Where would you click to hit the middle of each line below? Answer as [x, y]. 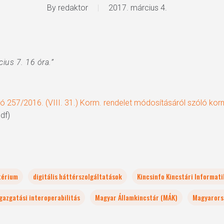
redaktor [73, 8]
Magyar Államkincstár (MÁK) [136, 197]
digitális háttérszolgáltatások [77, 176]
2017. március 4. [138, 8]
